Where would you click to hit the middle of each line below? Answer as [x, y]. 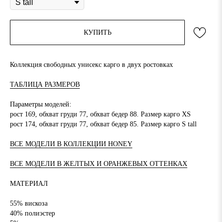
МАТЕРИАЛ [29, 184]
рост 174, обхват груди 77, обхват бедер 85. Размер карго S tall [103, 124]
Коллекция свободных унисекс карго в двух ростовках [91, 65]
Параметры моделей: [41, 105]
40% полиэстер [32, 214]
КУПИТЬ [97, 33]
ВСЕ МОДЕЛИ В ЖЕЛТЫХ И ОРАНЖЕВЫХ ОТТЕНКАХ [99, 164]
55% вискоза [29, 204]
